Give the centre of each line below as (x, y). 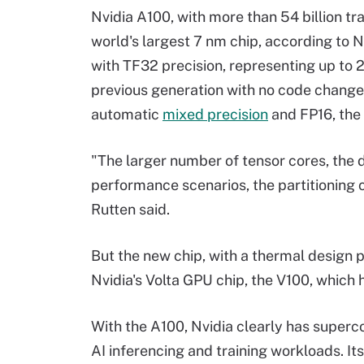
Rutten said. (130, 209)
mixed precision (215, 114)
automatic (127, 114)
